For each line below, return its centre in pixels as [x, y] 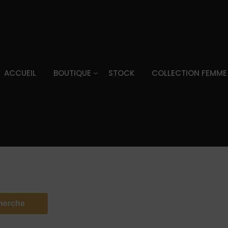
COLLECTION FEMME [189, 73]
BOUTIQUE [72, 73]
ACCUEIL [20, 73]
